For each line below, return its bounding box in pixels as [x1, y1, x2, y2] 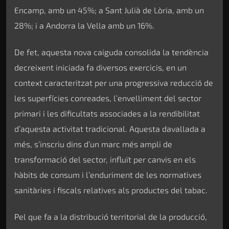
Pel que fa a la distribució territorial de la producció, [14, 212, 207, 222]
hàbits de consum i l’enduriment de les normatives [14, 170, 201, 180]
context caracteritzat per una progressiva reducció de [14, 78, 213, 88]
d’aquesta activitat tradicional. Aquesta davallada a [14, 124, 205, 134]
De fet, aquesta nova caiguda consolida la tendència [14, 47, 209, 57]
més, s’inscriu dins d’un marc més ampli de [14, 139, 172, 149]
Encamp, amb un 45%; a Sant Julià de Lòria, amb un [14, 5, 204, 15]
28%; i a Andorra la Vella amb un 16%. [14, 20, 154, 30]
